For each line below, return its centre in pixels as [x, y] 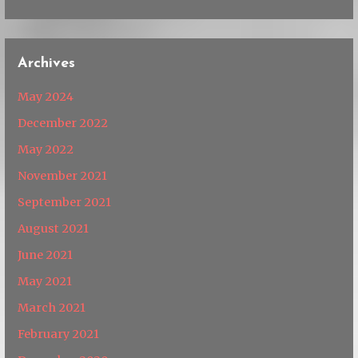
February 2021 [59, 334]
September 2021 [65, 202]
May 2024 [46, 96]
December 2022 [63, 123]
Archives [47, 63]
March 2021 [52, 307]
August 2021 [54, 228]
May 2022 [46, 149]
